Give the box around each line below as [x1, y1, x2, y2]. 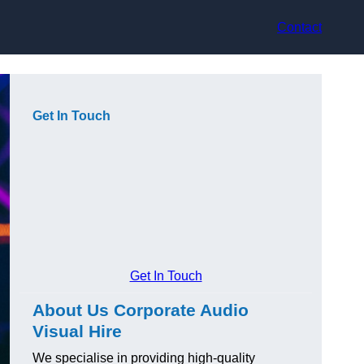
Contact [277, 19, 322, 34]
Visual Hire [32, 322, 122, 341]
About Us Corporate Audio [32, 301, 249, 320]
